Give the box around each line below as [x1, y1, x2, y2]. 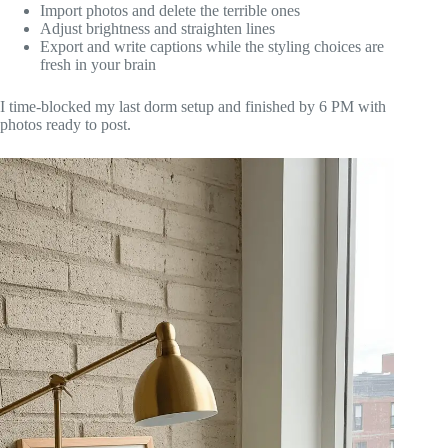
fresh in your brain [40, 55, 156, 73]
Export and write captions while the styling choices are [40, 37, 384, 55]
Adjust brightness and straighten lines [40, 19, 275, 37]
